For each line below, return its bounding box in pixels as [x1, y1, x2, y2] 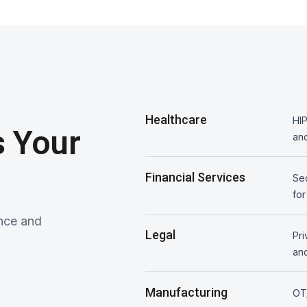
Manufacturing [145, 284, 228, 299]
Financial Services [145, 169, 246, 184]
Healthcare [145, 112, 208, 127]
